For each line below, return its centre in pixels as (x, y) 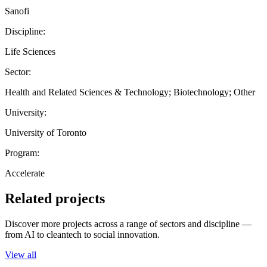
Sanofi (17, 11)
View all (21, 254)
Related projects (55, 198)
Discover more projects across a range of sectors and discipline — (128, 223)
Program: (22, 153)
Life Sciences (30, 51)
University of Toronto (46, 132)
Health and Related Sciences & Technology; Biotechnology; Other (130, 92)
